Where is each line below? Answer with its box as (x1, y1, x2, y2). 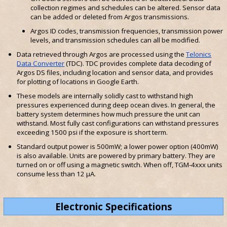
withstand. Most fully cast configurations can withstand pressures (17, 119, 219, 128)
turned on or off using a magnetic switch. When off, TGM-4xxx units (17, 160, 223, 170)
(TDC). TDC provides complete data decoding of (64, 59, 212, 68)
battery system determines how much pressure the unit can (17, 109, 201, 119)
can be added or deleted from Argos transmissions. (30, 12, 189, 22)
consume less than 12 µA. (17, 169, 96, 179)
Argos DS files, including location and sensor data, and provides (17, 68, 214, 78)
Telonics (186, 50, 212, 59)
